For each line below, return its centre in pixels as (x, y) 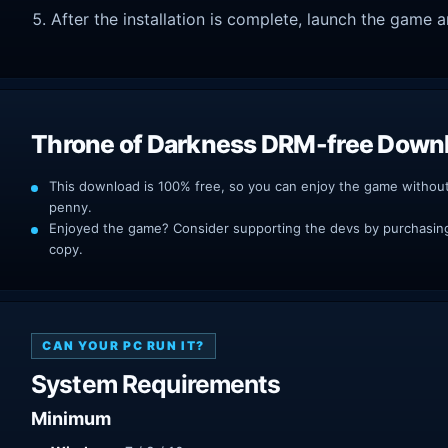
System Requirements (156, 384)
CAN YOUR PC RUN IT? (123, 346)
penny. (70, 207)
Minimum (71, 419)
